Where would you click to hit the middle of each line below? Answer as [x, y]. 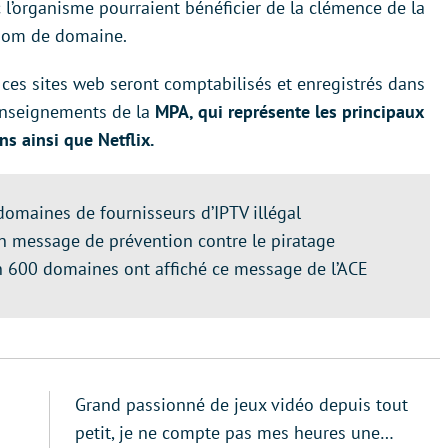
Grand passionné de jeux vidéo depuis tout [241, 404]
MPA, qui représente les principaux [289, 111]
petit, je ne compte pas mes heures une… [234, 432]
